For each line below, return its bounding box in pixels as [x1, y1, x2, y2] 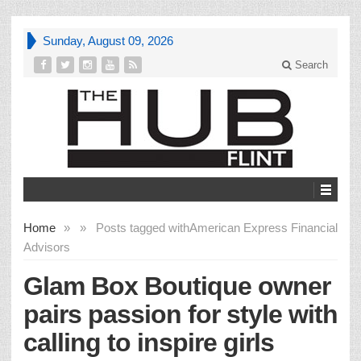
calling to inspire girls [23, 327, 274, 357]
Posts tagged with [96, 220, 189, 234]
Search [292, 59, 328, 71]
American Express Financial [189, 220, 338, 234]
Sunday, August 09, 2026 [43, 34, 173, 48]
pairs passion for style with [23, 299, 338, 329]
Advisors [23, 239, 70, 254]
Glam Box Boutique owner [23, 271, 330, 301]
